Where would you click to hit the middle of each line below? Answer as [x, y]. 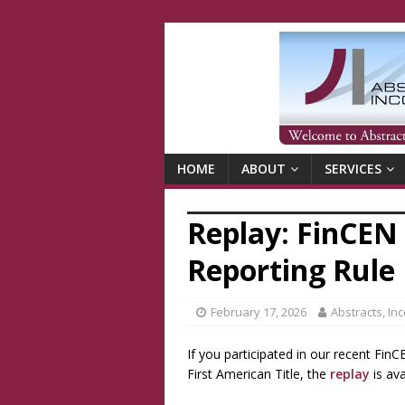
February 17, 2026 [259, 311]
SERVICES [353, 168]
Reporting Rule [291, 269]
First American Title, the [259, 373]
